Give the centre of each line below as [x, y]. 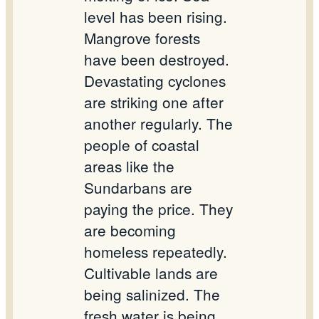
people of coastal [142, 145]
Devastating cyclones [155, 81]
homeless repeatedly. [156, 252]
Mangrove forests [142, 38]
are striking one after [154, 102]
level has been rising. [156, 17]
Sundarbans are [138, 188]
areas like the [129, 166]
